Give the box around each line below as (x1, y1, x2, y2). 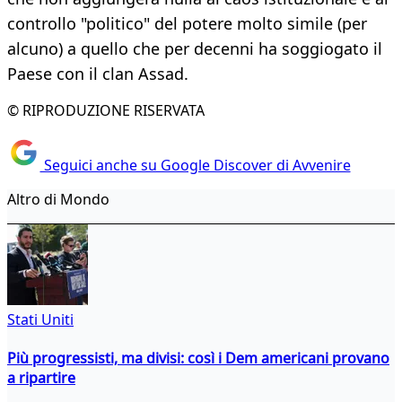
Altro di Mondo (7, 188, 109, 209)
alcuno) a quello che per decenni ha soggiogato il (7, 38, 382, 60)
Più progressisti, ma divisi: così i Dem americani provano (7, 347, 389, 368)
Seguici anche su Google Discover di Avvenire (39, 154, 351, 175)
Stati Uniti (7, 309, 74, 329)
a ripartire (7, 367, 75, 388)
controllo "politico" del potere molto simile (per (7, 13, 367, 35)
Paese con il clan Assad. (7, 63, 188, 85)
